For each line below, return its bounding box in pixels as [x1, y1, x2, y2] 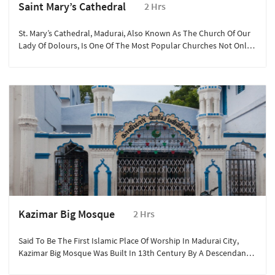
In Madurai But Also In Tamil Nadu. [18, 52, 144, 64]
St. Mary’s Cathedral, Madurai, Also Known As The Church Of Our [18, 28, 250, 39]
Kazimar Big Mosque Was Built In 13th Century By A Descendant [18, 247, 249, 259]
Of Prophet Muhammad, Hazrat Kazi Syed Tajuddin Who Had [18, 260, 237, 271]
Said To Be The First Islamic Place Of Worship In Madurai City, [18, 235, 239, 247]
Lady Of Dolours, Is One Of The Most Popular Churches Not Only [18, 40, 251, 52]
